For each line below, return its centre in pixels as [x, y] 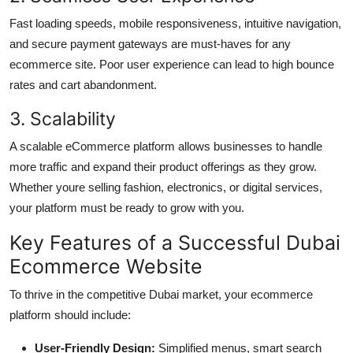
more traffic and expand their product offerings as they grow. [163, 166]
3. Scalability [63, 118]
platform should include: [70, 314]
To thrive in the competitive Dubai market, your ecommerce [161, 294]
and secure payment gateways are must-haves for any [150, 43]
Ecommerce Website [106, 266]
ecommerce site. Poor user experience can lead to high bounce [172, 64]
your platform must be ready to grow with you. [127, 207]
